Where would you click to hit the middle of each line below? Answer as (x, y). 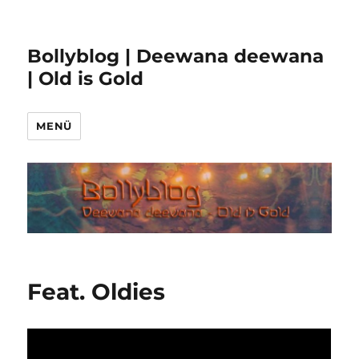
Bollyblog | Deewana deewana (176, 56)
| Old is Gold (86, 79)
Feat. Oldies (97, 292)
